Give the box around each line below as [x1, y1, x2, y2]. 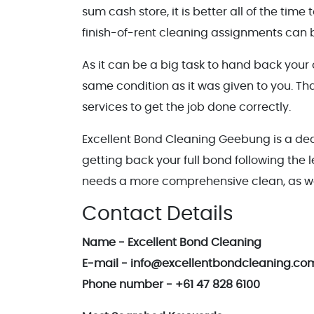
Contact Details [82, 204, 233, 224]
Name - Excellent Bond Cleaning [82, 236, 261, 248]
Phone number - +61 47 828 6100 [82, 278, 260, 290]
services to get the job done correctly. [82, 101, 291, 113]
